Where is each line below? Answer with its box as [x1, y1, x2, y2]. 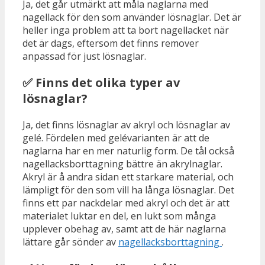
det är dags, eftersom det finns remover [22, 37, 199, 50]
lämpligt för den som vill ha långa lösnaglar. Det [22, 183, 234, 197]
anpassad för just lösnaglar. [22, 50, 146, 63]
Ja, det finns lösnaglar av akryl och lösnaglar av [22, 118, 230, 132]
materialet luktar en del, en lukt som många [22, 209, 216, 223]
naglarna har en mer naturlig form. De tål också [22, 144, 234, 158]
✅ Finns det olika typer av [22, 75, 180, 91]
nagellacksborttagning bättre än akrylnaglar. [22, 157, 222, 171]
